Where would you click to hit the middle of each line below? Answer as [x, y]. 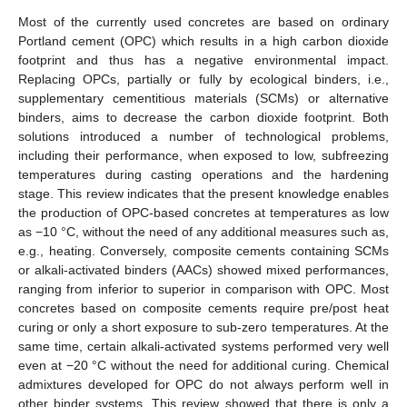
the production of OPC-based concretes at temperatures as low [203, 212]
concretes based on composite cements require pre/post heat [203, 308]
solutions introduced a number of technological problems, [203, 136]
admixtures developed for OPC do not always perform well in [203, 384]
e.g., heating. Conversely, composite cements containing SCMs [203, 250]
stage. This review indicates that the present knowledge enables [203, 193]
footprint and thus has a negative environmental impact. [203, 60]
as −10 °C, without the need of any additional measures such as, [203, 231]
